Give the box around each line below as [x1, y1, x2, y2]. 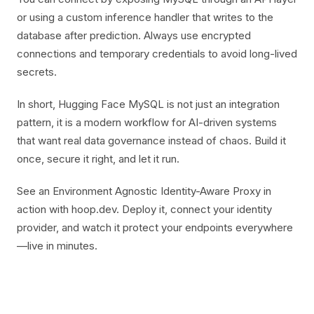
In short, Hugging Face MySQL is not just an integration [17, 97, 280, 111]
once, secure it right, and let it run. [17, 152, 179, 165]
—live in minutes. [17, 239, 97, 252]
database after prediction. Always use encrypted [17, 29, 251, 42]
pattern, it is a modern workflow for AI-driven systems [17, 116, 277, 129]
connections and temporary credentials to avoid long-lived [17, 47, 297, 60]
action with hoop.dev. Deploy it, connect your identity [17, 203, 272, 216]
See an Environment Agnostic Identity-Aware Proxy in [17, 184, 271, 198]
